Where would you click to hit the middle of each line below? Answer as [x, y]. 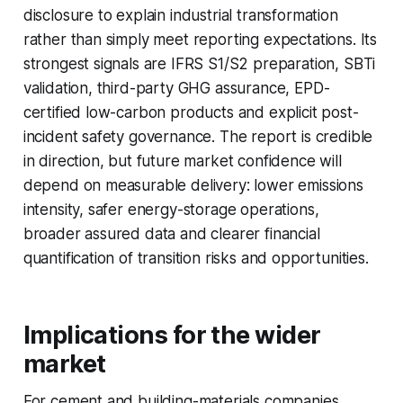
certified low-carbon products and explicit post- [191, 113]
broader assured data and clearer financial [171, 234]
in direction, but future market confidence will [182, 161]
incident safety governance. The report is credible [198, 137]
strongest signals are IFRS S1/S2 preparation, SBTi [199, 64]
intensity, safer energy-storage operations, [171, 210]
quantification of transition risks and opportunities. [196, 259]
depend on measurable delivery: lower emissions [193, 186]
